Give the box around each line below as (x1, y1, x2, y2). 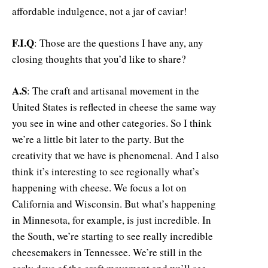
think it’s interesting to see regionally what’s (12, 164, 199, 178)
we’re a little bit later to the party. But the (12, 132, 184, 146)
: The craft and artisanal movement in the (27, 83, 199, 98)
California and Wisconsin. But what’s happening (12, 196, 216, 211)
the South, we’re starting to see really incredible (12, 229, 213, 243)
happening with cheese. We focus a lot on (12, 180, 187, 194)
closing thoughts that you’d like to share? (12, 51, 186, 66)
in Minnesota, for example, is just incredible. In (12, 212, 211, 227)
